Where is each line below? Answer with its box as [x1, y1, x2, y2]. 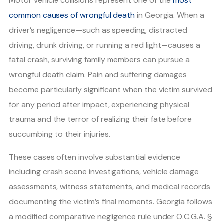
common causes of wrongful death [9, 9, 135, 20]
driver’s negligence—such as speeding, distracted [9, 24, 187, 35]
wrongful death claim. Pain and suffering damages [9, 69, 187, 80]
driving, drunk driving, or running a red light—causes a [9, 39, 200, 50]
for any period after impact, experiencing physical [9, 99, 189, 110]
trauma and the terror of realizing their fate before [9, 113, 192, 124]
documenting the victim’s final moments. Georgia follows [9, 196, 212, 207]
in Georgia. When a [135, 9, 204, 20]
